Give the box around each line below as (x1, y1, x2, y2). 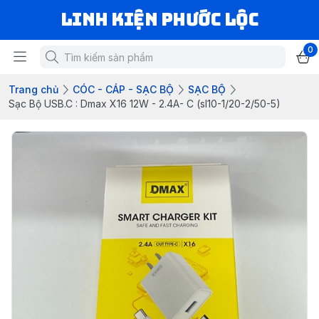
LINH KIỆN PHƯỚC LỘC (60, 9, 259, 31)
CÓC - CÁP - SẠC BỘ (73, 83, 174, 95)
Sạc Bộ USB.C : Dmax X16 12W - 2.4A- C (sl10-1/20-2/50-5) (9, 98, 281, 110)
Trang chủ (9, 83, 58, 95)
